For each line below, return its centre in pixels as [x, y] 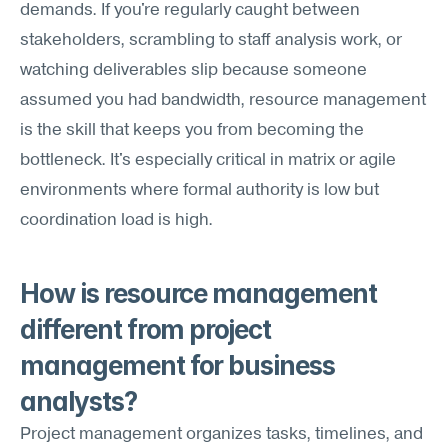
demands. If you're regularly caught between [190, 10]
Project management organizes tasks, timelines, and [221, 434]
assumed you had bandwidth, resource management [223, 100]
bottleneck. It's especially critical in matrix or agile [208, 160]
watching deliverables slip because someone [193, 70]
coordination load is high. [116, 220]
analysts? [78, 401]
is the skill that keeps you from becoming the [192, 130]
